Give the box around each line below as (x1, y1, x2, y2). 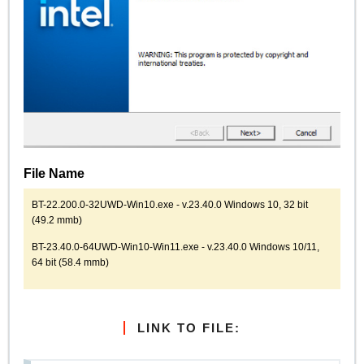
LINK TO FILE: (137, 321, 240, 336)
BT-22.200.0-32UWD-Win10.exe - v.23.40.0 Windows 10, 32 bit (32, 198, 309, 210)
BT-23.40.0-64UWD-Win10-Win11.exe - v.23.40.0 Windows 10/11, (32, 241, 320, 253)
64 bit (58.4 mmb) (32, 257, 110, 268)
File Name (24, 166, 85, 181)
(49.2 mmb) (32, 214, 83, 225)
